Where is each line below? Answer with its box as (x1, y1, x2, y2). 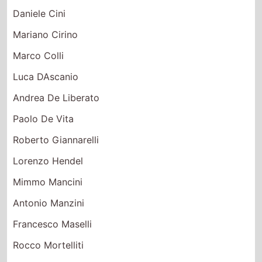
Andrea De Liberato (13, 91, 100, 104)
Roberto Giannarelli (13, 133, 99, 146)
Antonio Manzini (13, 196, 85, 209)
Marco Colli (13, 49, 64, 61)
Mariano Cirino (13, 28, 78, 40)
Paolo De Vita (13, 112, 74, 125)
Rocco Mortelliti (13, 239, 84, 251)
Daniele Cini (13, 7, 66, 19)
